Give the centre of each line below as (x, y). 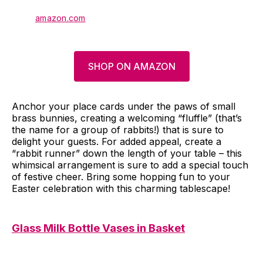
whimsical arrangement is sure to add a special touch (130, 165)
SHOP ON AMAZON (131, 67)
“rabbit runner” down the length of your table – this (127, 154)
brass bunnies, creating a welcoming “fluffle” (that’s (127, 118)
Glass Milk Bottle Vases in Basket (98, 228)
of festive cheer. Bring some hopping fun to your (121, 177)
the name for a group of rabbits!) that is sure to (118, 130)
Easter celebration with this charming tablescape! (121, 189)
